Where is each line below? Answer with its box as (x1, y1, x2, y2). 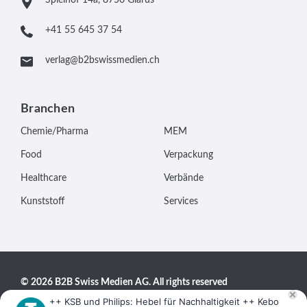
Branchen (21, 102, 75, 115)
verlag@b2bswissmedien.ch (45, 55, 160, 65)
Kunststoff (21, 196, 64, 206)
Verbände (164, 173, 204, 183)
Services (164, 196, 198, 206)
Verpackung (164, 149, 213, 160)
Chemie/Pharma (21, 126, 88, 136)
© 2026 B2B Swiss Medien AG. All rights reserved (21, 277, 228, 287)
